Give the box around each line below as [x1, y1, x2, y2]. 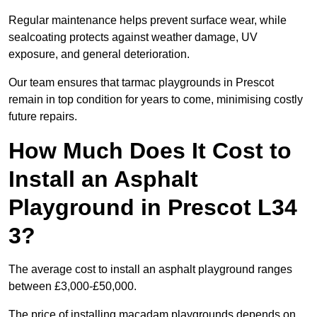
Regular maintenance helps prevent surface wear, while [8, 14, 287, 27]
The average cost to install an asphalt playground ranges [8, 263, 292, 276]
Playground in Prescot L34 [8, 195, 297, 221]
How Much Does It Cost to [8, 138, 292, 164]
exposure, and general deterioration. [8, 48, 190, 61]
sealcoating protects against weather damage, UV [8, 31, 258, 44]
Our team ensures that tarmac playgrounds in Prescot [8, 76, 274, 89]
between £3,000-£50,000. [8, 280, 137, 293]
